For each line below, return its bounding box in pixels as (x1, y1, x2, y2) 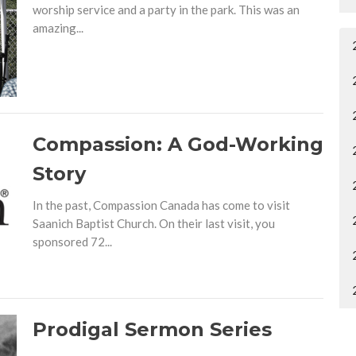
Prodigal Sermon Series (32, 317, 272, 341)
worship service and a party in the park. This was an (32, 2, 300, 17)
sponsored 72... (32, 234, 112, 250)
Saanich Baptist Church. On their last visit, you (32, 216, 275, 231)
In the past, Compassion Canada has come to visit (32, 198, 290, 213)
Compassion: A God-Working (32, 133, 323, 157)
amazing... (32, 20, 83, 35)
